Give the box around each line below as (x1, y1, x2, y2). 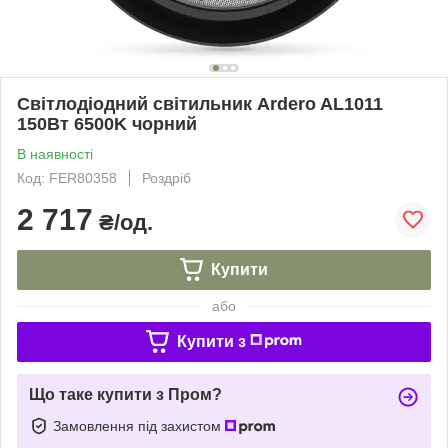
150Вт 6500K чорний (17, 113, 197, 134)
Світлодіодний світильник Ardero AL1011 (17, 93, 383, 114)
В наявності (17, 145, 93, 162)
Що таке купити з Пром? (29, 385, 222, 403)
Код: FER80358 (17, 169, 117, 186)
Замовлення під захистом (53, 417, 225, 434)
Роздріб (142, 169, 191, 186)
